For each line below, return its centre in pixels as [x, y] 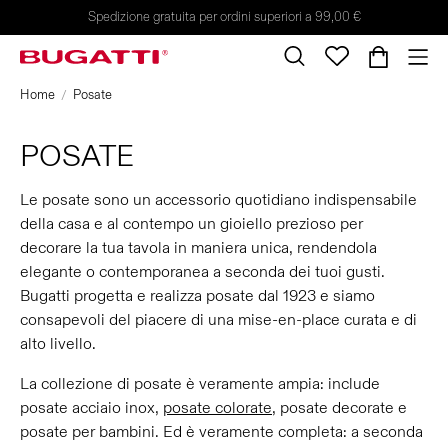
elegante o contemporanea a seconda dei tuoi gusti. [202, 272]
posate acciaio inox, [91, 408]
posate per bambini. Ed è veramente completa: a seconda [221, 432]
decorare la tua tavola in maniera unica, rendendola [198, 248]
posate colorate [217, 408]
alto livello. [60, 344]
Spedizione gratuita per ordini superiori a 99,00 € [224, 17]
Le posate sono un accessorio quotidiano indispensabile [218, 200]
